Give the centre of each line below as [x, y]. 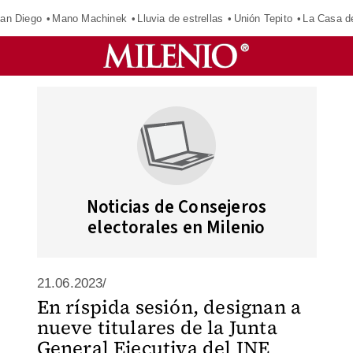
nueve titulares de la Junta [157, 327]
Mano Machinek [89, 18]
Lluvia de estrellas [180, 18]
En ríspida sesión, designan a [169, 307]
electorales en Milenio [176, 227]
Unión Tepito [263, 18]
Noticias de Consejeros [176, 207]
